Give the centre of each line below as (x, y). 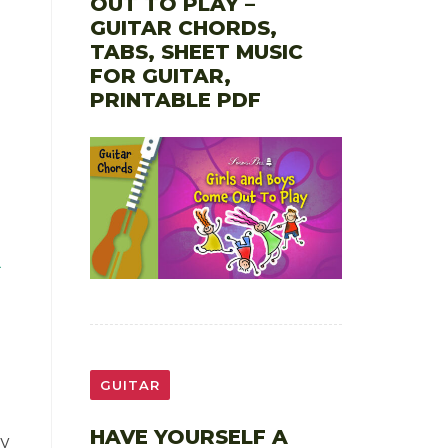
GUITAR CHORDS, (183, 27)
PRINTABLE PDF (175, 99)
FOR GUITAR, (160, 75)
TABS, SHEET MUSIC (196, 51)
